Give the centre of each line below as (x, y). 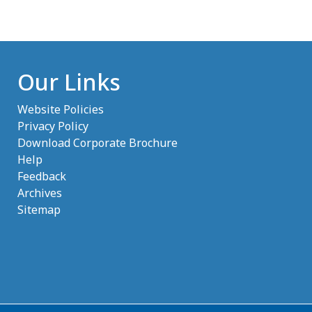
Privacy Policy (53, 126)
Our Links (69, 81)
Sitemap (39, 209)
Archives (40, 193)
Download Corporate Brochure (98, 142)
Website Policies (61, 109)
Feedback (42, 176)
